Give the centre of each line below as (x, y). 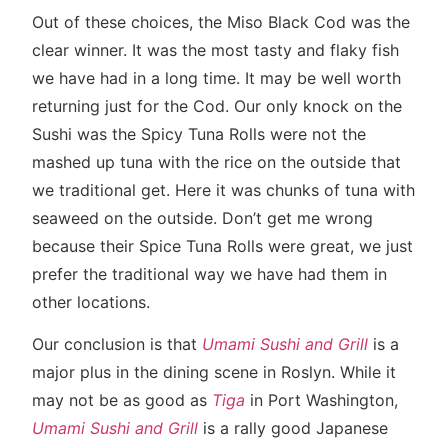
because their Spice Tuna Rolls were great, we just (222, 246)
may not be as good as (122, 400)
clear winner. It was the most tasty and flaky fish (215, 50)
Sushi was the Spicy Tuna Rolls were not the (199, 134)
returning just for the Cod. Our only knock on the (217, 106)
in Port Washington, (324, 400)
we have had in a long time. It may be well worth (216, 78)
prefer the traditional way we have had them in (209, 274)
